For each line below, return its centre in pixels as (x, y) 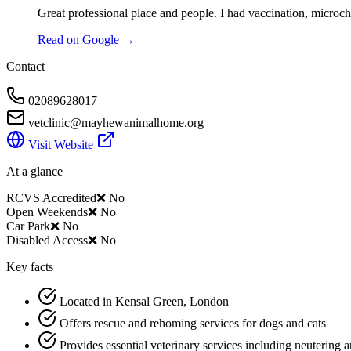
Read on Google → (86, 40)
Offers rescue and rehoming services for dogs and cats (193, 324)
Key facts (30, 267)
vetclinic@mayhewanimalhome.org (116, 123)
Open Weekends (47, 212)
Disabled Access (47, 241)
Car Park (28, 226)
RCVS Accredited (51, 198)
